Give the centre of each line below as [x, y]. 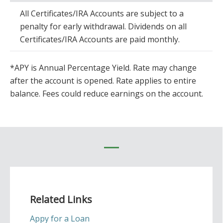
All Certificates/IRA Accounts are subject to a [102, 13]
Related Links [61, 199]
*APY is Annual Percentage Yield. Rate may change [103, 68]
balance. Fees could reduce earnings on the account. [107, 94]
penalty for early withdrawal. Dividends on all [103, 26]
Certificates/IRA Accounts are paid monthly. [100, 39]
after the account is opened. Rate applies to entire [103, 81]
